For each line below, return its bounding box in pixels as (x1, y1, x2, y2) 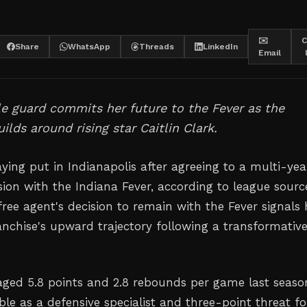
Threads (139, 42, 174, 51)
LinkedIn (203, 42, 238, 51)
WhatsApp (68, 42, 110, 51)
